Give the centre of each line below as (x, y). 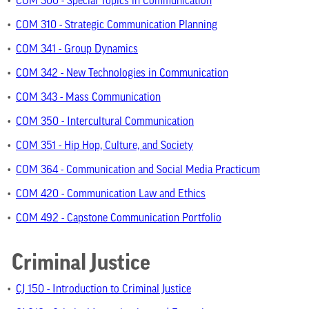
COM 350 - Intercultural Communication (105, 122)
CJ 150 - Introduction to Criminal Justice (103, 290)
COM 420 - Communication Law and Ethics (111, 195)
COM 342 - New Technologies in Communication (122, 74)
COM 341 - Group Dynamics (77, 50)
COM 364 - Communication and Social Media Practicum (138, 170)
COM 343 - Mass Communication (88, 98)
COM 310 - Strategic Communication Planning (117, 26)
